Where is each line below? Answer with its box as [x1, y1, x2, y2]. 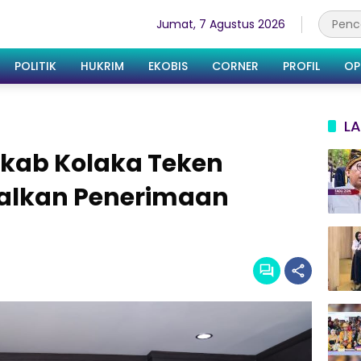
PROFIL [283, 57, 320, 74]
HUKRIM [81, 57, 124, 74]
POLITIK [15, 57, 56, 74]
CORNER [212, 57, 259, 74]
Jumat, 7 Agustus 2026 [156, 15, 285, 32]
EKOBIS [148, 57, 188, 74]
